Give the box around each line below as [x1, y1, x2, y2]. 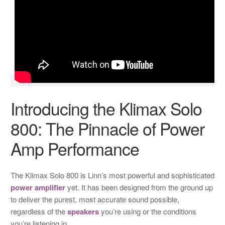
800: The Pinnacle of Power [10, 116, 204, 141]
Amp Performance [10, 136, 139, 161]
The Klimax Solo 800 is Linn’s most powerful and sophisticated [10, 170, 214, 181]
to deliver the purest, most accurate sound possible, [10, 194, 179, 205]
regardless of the [10, 206, 67, 217]
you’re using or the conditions [98, 206, 196, 217]
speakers [67, 206, 99, 217]
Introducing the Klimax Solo [10, 96, 202, 121]
